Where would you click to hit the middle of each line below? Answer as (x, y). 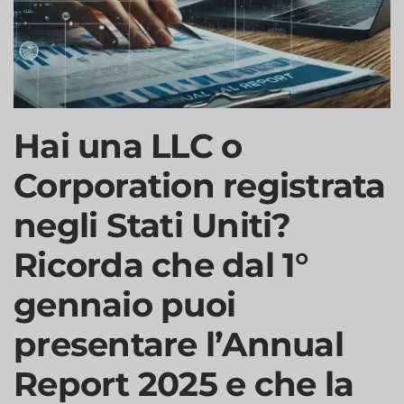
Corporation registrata (200, 185)
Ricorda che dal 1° (161, 265)
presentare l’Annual (179, 344)
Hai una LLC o (128, 146)
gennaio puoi (124, 304)
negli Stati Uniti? (152, 225)
